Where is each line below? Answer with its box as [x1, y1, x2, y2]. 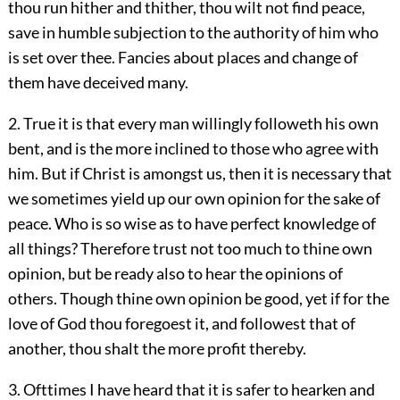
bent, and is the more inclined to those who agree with [7, 137, 379, 158]
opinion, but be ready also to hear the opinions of [7, 262, 343, 283]
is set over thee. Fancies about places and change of [7, 46, 358, 67]
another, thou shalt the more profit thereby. [7, 337, 306, 358]
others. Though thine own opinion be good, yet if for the [7, 287, 389, 308]
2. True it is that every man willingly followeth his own [7, 112, 379, 133]
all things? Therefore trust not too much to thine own [7, 237, 372, 258]
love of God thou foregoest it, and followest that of [7, 312, 355, 333]
